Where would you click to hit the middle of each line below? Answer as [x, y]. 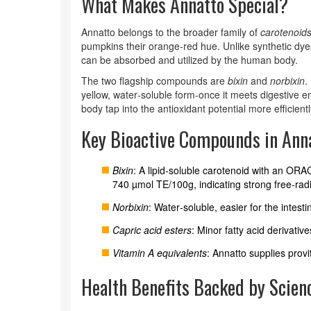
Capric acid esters [152, 230]
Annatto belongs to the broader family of [171, 32]
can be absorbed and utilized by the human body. [190, 60]
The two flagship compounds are [154, 81]
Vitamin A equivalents [160, 253]
